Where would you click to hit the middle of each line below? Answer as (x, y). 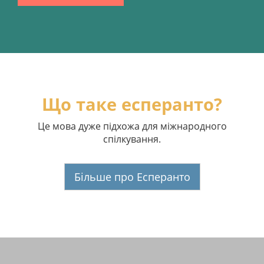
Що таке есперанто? (132, 104)
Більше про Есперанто (132, 177)
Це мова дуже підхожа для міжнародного (132, 126)
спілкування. (132, 139)
